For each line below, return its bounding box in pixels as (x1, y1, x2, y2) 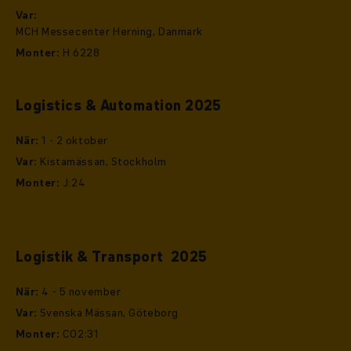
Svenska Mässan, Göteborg (37, 305, 179, 321)
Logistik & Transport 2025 (16, 247, 208, 267)
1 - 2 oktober (38, 132, 108, 149)
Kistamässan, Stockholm (37, 154, 167, 170)
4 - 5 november (38, 284, 121, 300)
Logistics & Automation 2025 (16, 96, 222, 116)
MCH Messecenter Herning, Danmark (16, 24, 203, 40)
